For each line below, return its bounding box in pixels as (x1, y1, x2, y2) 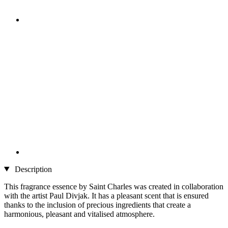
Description (12, 164, 52, 174)
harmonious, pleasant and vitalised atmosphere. (4, 209, 155, 218)
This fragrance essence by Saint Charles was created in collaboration (4, 182, 223, 191)
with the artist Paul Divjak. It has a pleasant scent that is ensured (4, 191, 209, 200)
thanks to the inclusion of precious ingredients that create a (4, 200, 191, 209)
